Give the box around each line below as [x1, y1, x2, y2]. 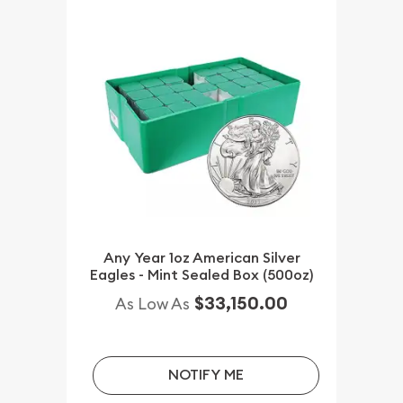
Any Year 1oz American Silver [103, 248, 300, 268]
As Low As [115, 293, 190, 315]
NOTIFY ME [167, 365, 244, 385]
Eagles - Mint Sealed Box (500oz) [90, 265, 313, 285]
